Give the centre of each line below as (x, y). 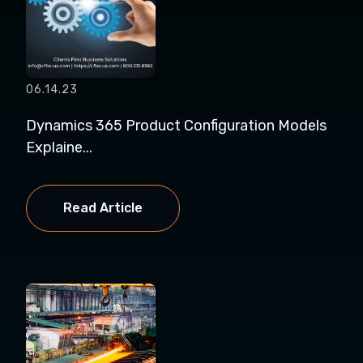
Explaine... (59, 147)
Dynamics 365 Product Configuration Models (176, 126)
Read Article (103, 208)
